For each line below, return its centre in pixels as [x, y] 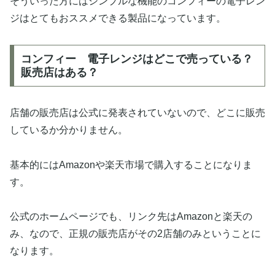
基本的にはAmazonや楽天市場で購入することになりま [131, 165]
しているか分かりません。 [69, 130]
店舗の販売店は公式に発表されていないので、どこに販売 [137, 112]
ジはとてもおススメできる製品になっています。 [118, 18]
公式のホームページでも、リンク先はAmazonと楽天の [131, 217]
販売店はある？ [59, 72]
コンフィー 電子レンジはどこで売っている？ [137, 59]
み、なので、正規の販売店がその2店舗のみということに [135, 234]
